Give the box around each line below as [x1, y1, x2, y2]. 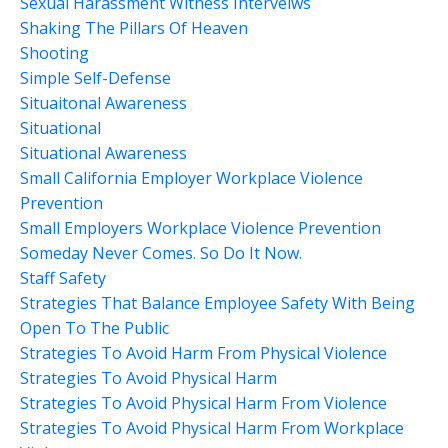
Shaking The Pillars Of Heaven [20, 16, 248, 39]
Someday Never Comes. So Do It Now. [20, 241, 302, 264]
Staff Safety [20, 266, 106, 289]
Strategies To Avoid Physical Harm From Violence [20, 391, 387, 414]
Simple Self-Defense [20, 66, 171, 89]
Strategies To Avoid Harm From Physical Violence [20, 341, 387, 364]
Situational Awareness [20, 141, 187, 164]
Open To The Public [20, 316, 169, 339]
